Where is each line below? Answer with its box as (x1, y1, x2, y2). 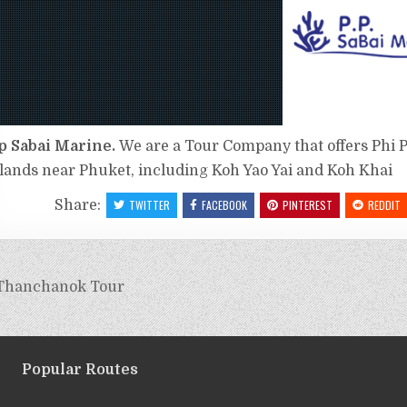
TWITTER (128, 197, 170, 213)
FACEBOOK (201, 197, 247, 213)
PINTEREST (282, 197, 333, 213)
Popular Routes (22, 362, 138, 379)
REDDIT (367, 197, 401, 213)
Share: (54, 197, 104, 214)
